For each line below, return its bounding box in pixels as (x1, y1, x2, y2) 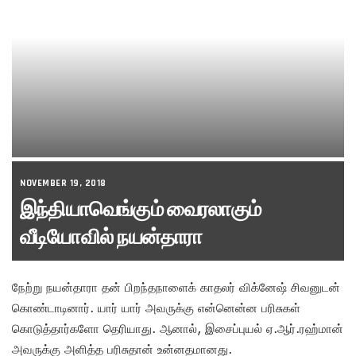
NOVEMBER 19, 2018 (20, 176, 106, 189)
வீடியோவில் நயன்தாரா (20, 222, 203, 251)
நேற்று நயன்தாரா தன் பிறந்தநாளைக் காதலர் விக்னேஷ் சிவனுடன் (12, 279, 340, 294)
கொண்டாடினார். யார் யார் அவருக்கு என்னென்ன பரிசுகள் (12, 300, 300, 315)
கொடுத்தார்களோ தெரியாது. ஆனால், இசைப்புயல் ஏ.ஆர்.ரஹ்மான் (12, 320, 343, 335)
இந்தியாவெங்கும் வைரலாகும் (20, 194, 261, 223)
